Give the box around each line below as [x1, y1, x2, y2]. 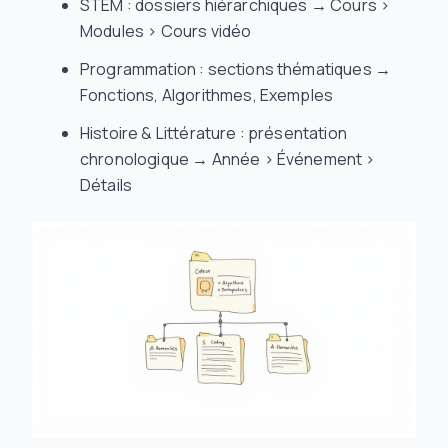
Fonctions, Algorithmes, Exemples [80, 84, 334, 106]
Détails [80, 174, 133, 196]
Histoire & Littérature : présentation [80, 122, 347, 144]
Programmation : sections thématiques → [80, 58, 392, 80]
